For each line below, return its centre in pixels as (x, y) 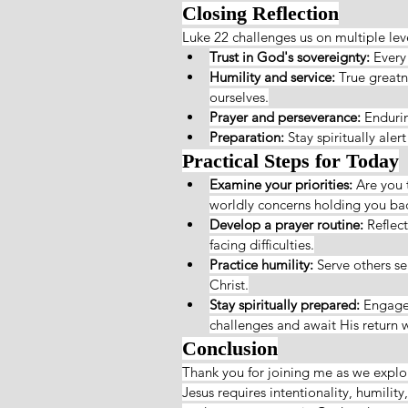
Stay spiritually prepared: (285, 304)
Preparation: (247, 137)
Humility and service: (272, 76)
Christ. (229, 284)
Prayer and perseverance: (285, 117)
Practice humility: (261, 264)
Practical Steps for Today (291, 160)
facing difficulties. (262, 244)
